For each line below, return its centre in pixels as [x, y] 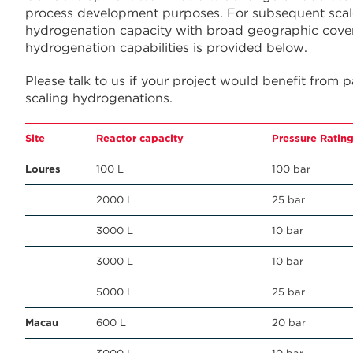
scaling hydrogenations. [99, 98]
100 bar [291, 169]
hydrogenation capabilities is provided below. [166, 48]
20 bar [289, 323]
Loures [43, 169]
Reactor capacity [140, 138]
